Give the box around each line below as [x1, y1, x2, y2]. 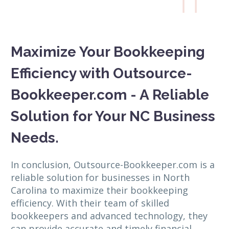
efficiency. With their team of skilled [11, 197, 169, 210]
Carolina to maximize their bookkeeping [11, 184, 188, 197]
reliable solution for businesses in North [11, 171, 190, 184]
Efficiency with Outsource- [11, 64, 192, 82]
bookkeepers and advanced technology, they [11, 210, 208, 222]
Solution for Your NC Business [11, 107, 215, 125]
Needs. [11, 129, 59, 146]
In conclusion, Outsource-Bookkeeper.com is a [11, 158, 215, 171]
